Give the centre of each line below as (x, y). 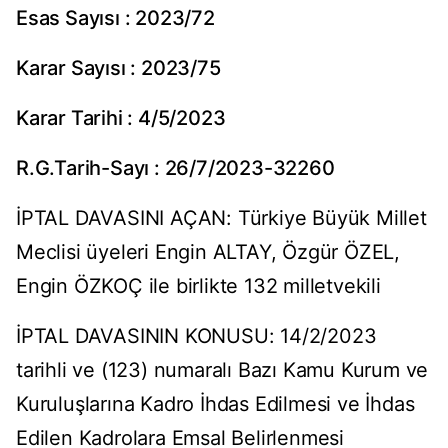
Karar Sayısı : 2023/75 (118, 68)
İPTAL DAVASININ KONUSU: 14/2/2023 (196, 336)
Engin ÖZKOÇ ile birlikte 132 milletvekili (198, 286)
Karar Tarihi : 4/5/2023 (121, 118)
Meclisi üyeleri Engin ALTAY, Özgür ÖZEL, (208, 252)
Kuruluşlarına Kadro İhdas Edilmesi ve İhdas (215, 404)
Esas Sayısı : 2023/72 (115, 18)
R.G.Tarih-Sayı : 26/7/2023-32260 (175, 168)
